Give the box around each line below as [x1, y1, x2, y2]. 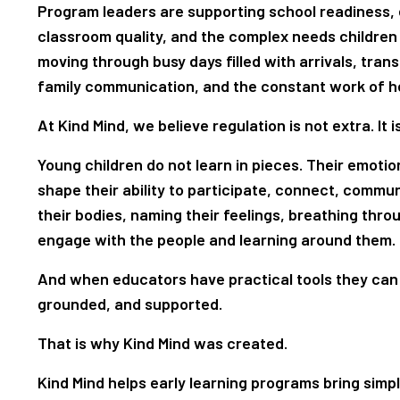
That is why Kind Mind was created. [37, 332, 287, 353]
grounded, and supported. [37, 293, 222, 313]
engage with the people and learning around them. [37, 229, 396, 249]
